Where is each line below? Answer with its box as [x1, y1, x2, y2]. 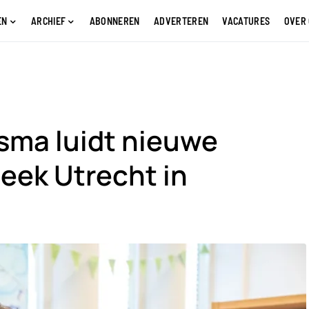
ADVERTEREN [153, 14, 209, 27]
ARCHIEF [30, 14, 66, 27]
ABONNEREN [89, 14, 140, 27]
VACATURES [222, 14, 270, 27]
